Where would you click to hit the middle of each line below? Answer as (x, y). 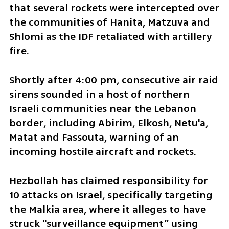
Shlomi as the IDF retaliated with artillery (110, 37)
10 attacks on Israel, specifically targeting (111, 195)
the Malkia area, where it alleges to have (107, 209)
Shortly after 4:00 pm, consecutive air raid (113, 80)
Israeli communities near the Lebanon (102, 108)
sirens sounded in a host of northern (99, 94)
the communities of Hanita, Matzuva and (109, 22)
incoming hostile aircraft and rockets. (102, 151)
